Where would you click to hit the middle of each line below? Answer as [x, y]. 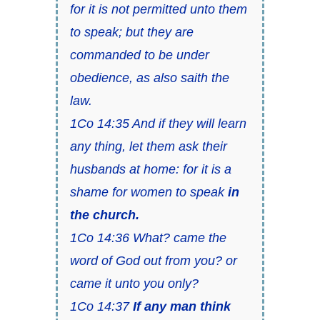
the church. [104, 215]
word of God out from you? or [153, 261]
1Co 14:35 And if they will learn [158, 124]
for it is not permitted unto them [158, 10]
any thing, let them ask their [148, 147]
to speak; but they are [131, 32]
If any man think [181, 307]
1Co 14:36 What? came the [148, 238]
